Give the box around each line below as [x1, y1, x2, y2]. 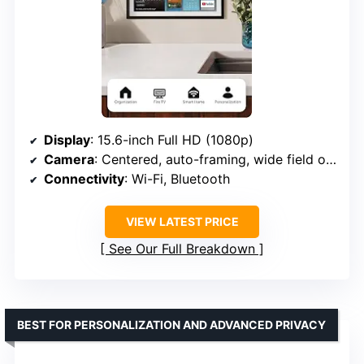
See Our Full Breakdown [109, 240, 255, 258]
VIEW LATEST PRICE [125, 214, 239, 229]
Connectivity [44, 171, 124, 188]
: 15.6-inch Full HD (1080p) [90, 132, 253, 149]
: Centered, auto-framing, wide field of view [94, 151, 326, 168]
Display [44, 132, 90, 149]
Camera [44, 151, 94, 168]
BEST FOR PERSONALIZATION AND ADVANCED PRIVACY [17, 318, 326, 332]
